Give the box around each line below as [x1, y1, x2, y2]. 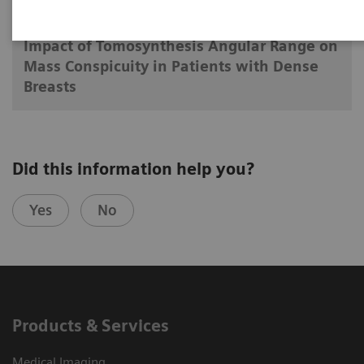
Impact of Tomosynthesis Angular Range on [23, 37, 338, 54]
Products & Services [12, 315, 169, 336]
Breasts [23, 77, 76, 95]
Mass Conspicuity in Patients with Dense [23, 57, 318, 75]
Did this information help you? [12, 158, 254, 179]
